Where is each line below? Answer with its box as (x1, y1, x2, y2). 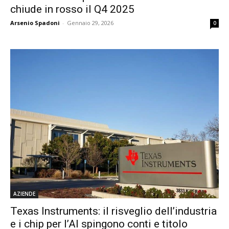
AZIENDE (13, 190, 35, 197)
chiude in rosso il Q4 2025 (10, 3, 134, 16)
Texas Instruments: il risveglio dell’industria (10, 204, 217, 217)
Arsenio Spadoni (10, 19, 60, 27)
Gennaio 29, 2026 (67, 19, 113, 27)
